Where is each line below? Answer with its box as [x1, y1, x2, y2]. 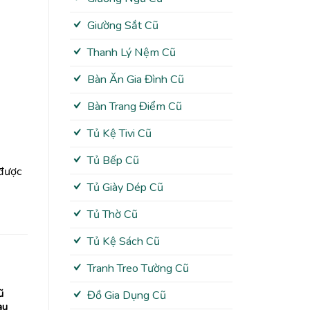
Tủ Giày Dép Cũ [86, 180, 163, 196]
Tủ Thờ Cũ [86, 207, 138, 223]
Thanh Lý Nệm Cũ [86, 45, 176, 61]
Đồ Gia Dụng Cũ [86, 288, 166, 304]
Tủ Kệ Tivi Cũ [86, 126, 152, 142]
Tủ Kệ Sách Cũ [86, 234, 160, 250]
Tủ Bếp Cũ [86, 153, 139, 169]
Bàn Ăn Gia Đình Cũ [86, 72, 184, 88]
